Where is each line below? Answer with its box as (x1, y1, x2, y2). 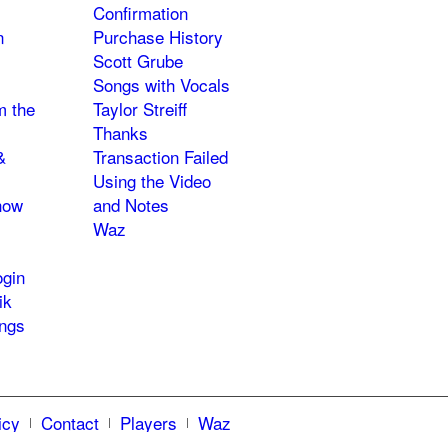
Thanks (92, 120, 148, 146)
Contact (41, 410, 99, 436)
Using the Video (92, 168, 211, 194)
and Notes (92, 192, 169, 218)
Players (120, 410, 177, 436)
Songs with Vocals (92, 72, 230, 98)
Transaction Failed (92, 144, 228, 170)
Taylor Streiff (92, 96, 187, 122)
